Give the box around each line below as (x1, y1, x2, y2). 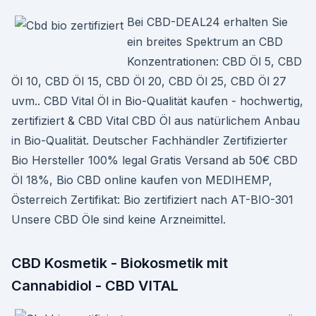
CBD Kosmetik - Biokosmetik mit (11, 255, 228, 272)
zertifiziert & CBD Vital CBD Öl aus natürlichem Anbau (11, 114, 300, 128)
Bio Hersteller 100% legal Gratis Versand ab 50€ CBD (11, 153, 298, 167)
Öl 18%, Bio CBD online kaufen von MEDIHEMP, (11, 173, 272, 187)
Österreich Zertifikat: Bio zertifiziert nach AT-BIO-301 (11, 193, 293, 207)
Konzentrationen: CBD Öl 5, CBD (127, 54, 302, 68)
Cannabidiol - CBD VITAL (11, 277, 178, 294)
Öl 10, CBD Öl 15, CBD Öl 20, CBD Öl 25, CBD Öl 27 (11, 74, 286, 88)
